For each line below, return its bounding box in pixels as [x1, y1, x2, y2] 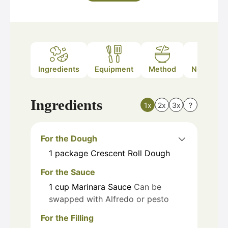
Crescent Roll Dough [91, 148, 170, 158]
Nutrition [191, 65, 223, 74]
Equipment [95, 65, 133, 74]
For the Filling [41, 212, 94, 223]
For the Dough [41, 133, 97, 144]
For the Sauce [41, 166, 95, 177]
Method [149, 65, 176, 74]
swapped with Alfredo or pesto [49, 193, 169, 204]
